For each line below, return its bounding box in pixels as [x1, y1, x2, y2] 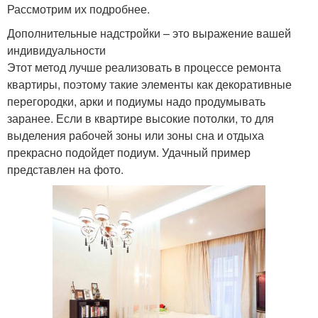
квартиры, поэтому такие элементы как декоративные [7, 76, 292, 93]
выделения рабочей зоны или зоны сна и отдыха [7, 127, 264, 144]
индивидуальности [7, 42, 106, 59]
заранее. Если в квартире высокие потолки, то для [7, 110, 274, 127]
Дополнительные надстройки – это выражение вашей [7, 25, 291, 42]
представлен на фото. [7, 161, 124, 178]
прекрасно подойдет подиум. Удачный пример [7, 144, 251, 161]
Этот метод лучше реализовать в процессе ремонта [7, 59, 281, 76]
